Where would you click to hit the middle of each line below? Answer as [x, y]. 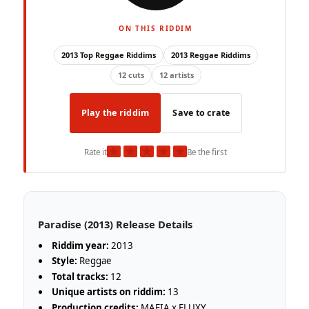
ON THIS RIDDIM [156, 28]
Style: [65, 261]
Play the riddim [115, 113]
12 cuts [131, 75]
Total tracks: [80, 276]
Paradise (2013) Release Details [115, 224]
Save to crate [201, 113]
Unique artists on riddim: [109, 292]
